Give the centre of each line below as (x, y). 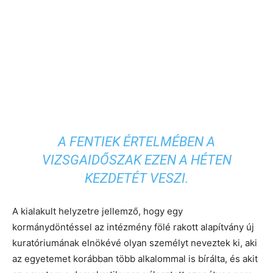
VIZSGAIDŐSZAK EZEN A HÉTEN (136, 160)
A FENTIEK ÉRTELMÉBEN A (136, 141)
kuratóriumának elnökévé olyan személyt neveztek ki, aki (135, 243)
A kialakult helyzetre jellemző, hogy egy (97, 211)
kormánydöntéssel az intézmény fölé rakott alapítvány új (133, 227)
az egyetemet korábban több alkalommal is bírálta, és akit (135, 258)
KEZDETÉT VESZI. (136, 178)
